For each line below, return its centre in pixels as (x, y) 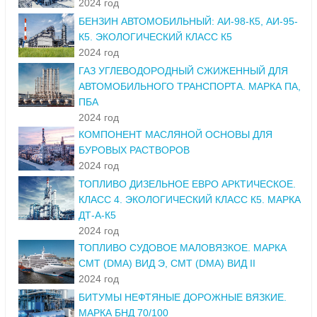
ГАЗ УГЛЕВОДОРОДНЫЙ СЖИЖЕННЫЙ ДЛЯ (183, 71)
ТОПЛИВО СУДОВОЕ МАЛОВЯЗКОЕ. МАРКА (183, 248)
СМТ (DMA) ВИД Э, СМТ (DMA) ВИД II (167, 264)
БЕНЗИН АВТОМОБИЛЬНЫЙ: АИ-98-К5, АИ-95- (188, 22)
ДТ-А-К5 (97, 215)
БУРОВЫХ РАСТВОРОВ (134, 150)
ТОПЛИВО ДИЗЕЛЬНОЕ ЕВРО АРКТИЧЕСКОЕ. (187, 184)
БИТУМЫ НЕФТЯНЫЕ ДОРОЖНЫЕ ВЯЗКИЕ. (183, 298)
